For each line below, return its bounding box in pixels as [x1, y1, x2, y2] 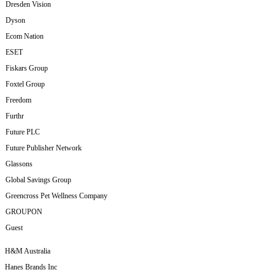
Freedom [6, 96, 31, 105]
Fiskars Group [6, 64, 48, 73]
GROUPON [6, 207, 42, 217]
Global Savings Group [6, 176, 71, 185]
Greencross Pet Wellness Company [6, 192, 107, 201]
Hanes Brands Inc [5, 263, 57, 272]
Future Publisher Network [6, 144, 82, 153]
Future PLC [6, 128, 40, 137]
